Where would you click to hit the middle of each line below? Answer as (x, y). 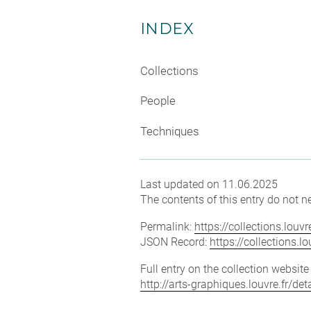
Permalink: (167, 226)
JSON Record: (175, 242)
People (158, 101)
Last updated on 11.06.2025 (209, 184)
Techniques (170, 131)
